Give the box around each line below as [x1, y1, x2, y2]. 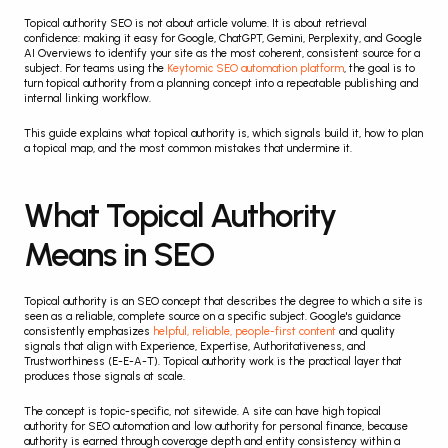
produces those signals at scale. [24, 370, 185, 383]
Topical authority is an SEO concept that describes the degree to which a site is [24, 295, 423, 308]
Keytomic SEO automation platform [167, 62, 344, 75]
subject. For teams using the [24, 62, 167, 75]
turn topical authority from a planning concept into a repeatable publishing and [24, 77, 419, 90]
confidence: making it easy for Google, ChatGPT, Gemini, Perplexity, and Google [24, 32, 422, 45]
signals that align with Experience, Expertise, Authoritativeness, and [24, 340, 366, 353]
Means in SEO [24, 235, 214, 274]
